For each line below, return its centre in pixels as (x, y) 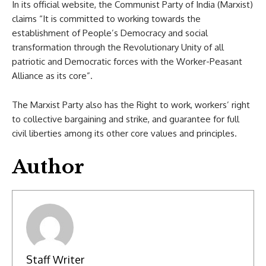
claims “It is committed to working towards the (106, 18)
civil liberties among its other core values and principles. (124, 133)
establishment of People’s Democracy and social (110, 33)
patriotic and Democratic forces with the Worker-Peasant (127, 61)
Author (48, 167)
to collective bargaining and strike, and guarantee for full (126, 119)
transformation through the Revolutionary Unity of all (118, 47)
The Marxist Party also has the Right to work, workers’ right (131, 104)
